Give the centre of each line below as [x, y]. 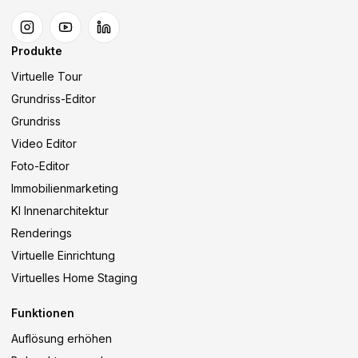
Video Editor [44, 143]
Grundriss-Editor [54, 99]
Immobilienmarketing [65, 188]
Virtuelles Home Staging [74, 278]
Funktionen [43, 313]
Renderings [42, 233]
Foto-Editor [40, 166]
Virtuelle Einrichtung [63, 255]
